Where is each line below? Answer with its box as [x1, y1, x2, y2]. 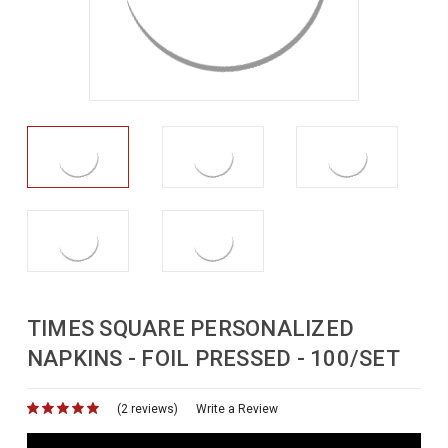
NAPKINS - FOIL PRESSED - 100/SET [26, 345, 400, 371]
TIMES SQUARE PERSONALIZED [26, 315, 355, 341]
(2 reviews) [116, 402, 178, 417]
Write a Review [195, 402, 278, 417]
